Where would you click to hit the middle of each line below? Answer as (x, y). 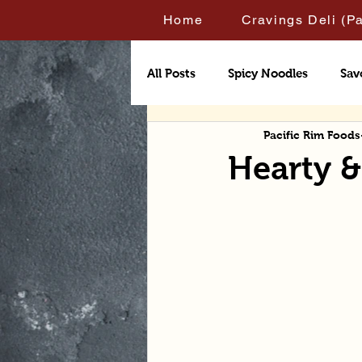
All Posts (171, 73)
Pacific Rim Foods (312, 135)
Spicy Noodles (268, 73)
